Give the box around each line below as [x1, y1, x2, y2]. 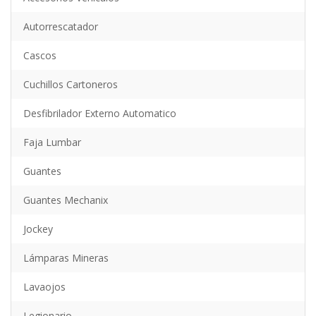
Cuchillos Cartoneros [23, 78, 118, 91]
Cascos [23, 49, 56, 62]
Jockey [23, 222, 53, 236]
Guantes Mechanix [23, 193, 108, 207]
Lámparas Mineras [23, 251, 109, 265]
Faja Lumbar [23, 135, 81, 149]
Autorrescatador [23, 20, 98, 33]
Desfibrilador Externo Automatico [23, 107, 176, 120]
